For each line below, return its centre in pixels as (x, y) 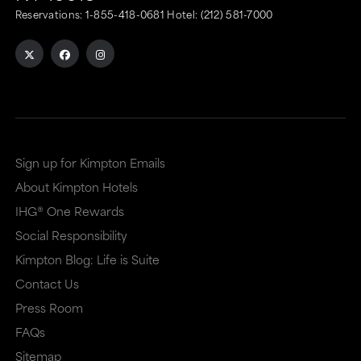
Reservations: (50, 14)
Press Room (49, 308)
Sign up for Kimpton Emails (90, 163)
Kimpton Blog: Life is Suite (87, 259)
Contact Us (47, 284)
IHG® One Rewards (69, 211)
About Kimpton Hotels (76, 187)
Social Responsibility (71, 235)
